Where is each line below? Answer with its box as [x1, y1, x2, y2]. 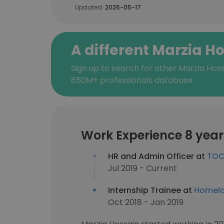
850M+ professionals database [71, 74, 192, 86]
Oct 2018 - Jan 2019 [108, 196, 183, 208]
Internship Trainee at [108, 184, 194, 196]
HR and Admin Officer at [108, 150, 207, 162]
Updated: [75, 3, 105, 11]
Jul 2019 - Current [108, 162, 177, 174]
